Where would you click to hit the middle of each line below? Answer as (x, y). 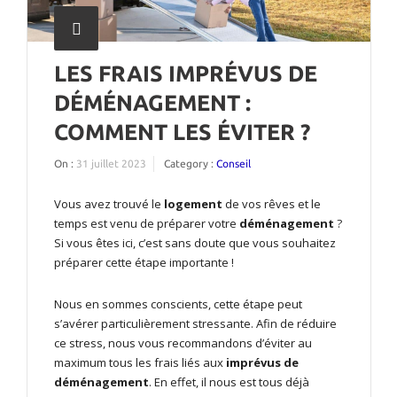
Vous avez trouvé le (108, 204)
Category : (190, 164)
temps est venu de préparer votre (147, 224)
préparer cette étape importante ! (145, 263)
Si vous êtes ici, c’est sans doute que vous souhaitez (195, 243)
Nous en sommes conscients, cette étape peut (178, 304)
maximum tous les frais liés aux (140, 363)
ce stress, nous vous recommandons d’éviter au (183, 343)
